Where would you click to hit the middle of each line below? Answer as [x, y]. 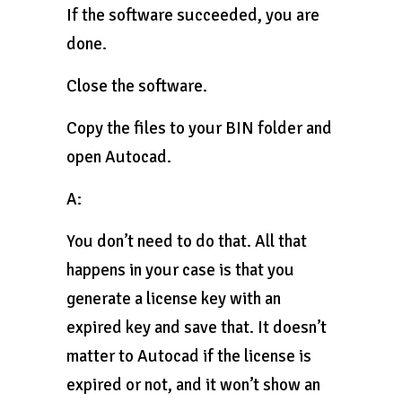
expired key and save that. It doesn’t [197, 328]
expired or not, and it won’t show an [193, 385]
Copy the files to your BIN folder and [199, 128]
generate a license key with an [174, 299]
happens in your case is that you [180, 270]
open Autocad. [119, 157]
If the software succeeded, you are [193, 15]
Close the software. [137, 86]
